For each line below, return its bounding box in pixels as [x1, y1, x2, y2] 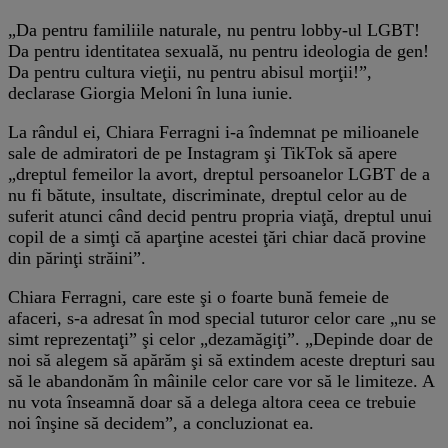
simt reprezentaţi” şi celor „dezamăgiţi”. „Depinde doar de [8, 328, 433, 349]
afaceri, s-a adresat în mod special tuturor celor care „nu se [8, 307, 436, 328]
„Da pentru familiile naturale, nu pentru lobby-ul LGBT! [8, 19, 420, 40]
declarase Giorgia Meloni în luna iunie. [8, 82, 293, 103]
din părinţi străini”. [8, 247, 146, 268]
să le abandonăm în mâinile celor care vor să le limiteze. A [8, 370, 434, 391]
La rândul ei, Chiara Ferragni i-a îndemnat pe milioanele [8, 121, 419, 142]
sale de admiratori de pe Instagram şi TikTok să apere [8, 142, 397, 163]
